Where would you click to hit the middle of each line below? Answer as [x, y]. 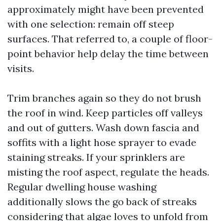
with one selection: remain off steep [91, 24]
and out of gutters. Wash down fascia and [103, 128]
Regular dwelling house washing [82, 187]
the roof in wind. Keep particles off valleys [105, 113]
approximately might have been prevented [106, 9]
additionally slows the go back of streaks [102, 202]
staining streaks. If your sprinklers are [96, 157]
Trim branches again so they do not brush [104, 98]
